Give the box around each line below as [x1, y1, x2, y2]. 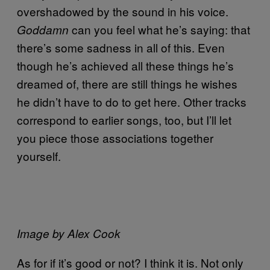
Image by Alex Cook [17, 225, 121, 241]
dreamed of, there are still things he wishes [17, 75, 237, 92]
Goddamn [17, 21, 72, 37]
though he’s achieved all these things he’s [17, 57, 234, 74]
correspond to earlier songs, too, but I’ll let [17, 111, 231, 128]
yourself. [17, 147, 61, 164]
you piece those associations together [17, 129, 213, 146]
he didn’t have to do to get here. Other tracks [17, 93, 246, 110]
